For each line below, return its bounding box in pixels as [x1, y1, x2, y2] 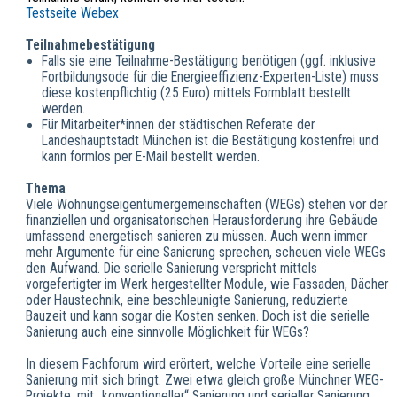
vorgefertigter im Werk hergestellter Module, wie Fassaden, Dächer [25, 276, 388, 292]
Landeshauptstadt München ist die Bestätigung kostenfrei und [41, 132, 378, 149]
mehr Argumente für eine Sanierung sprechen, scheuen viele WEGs [25, 244, 385, 261]
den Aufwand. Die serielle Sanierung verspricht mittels [25, 260, 317, 276]
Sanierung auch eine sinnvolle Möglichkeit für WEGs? [25, 323, 309, 340]
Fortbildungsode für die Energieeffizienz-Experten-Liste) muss [41, 68, 378, 85]
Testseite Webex [25, 4, 119, 21]
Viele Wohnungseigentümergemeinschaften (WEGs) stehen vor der [25, 196, 387, 213]
